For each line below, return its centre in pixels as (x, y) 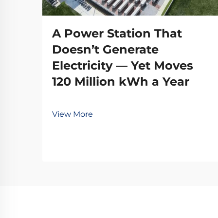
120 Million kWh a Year (121, 82)
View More (73, 114)
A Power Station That (117, 33)
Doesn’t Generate (105, 49)
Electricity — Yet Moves (123, 65)
